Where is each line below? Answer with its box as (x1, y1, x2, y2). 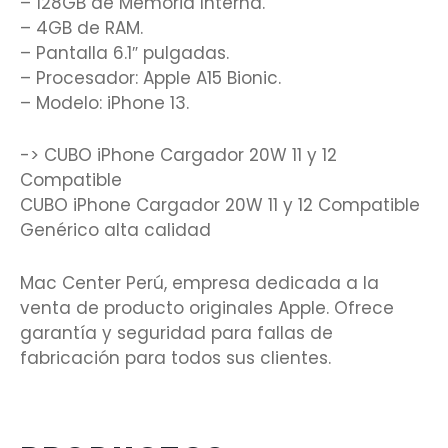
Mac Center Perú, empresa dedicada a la (20, 270, 379, 295)
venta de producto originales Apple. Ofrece (20, 295, 394, 320)
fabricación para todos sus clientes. (20, 345, 331, 370)
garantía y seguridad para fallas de (20, 320, 333, 345)
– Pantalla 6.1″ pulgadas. (20, 41, 229, 66)
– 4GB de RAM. (20, 16, 143, 41)
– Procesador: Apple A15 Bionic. (20, 66, 281, 91)
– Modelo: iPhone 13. (20, 91, 189, 116)
